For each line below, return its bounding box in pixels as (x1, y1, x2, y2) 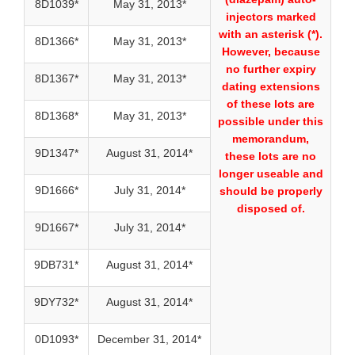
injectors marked (225, 10, 316, 24)
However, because (221, 45, 320, 59)
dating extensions (221, 80, 320, 94)
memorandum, (232, 132, 309, 146)
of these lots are (227, 97, 315, 111)
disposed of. (236, 202, 305, 216)
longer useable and (218, 167, 323, 181)
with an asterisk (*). (219, 28, 323, 41)
